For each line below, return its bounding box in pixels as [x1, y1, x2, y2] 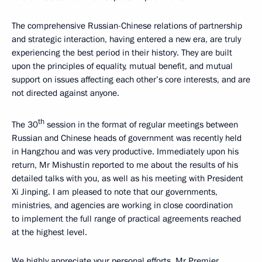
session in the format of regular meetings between [44, 119, 238, 130]
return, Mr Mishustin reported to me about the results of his [12, 159, 238, 171]
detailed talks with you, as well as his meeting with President [12, 173, 243, 184]
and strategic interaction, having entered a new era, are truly [12, 33, 241, 45]
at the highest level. [12, 226, 87, 238]
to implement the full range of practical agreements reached [12, 213, 241, 225]
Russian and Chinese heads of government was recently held [12, 132, 242, 144]
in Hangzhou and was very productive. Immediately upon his [12, 146, 239, 157]
